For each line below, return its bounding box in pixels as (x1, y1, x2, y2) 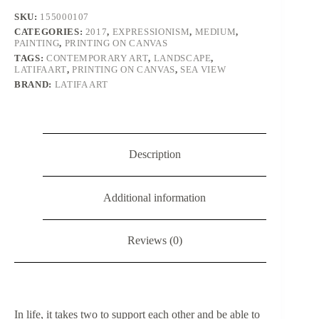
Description (128, 148, 181, 161)
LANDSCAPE (153, 52, 211, 63)
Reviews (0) (127, 234, 182, 247)
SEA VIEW (180, 63, 226, 75)
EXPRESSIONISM (112, 26, 190, 37)
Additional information (103, 191, 206, 204)
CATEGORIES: (14, 26, 85, 37)
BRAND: (14, 78, 55, 90)
